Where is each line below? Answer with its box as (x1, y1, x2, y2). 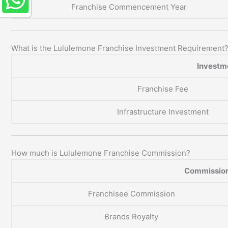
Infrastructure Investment (117, 107, 209, 117)
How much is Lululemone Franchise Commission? (11, 148, 190, 158)
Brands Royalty (104, 212, 158, 222)
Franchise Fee (137, 84, 188, 94)
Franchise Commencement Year (71, 2, 187, 12)
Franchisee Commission (88, 189, 175, 199)
